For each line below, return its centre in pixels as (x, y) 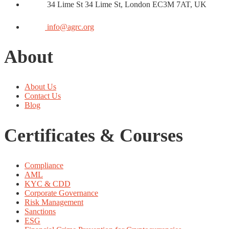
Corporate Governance (61, 193)
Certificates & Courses (94, 136)
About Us (40, 87)
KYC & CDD (48, 184)
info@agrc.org (71, 27)
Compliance (44, 166)
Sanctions (40, 212)
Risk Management (54, 202)
